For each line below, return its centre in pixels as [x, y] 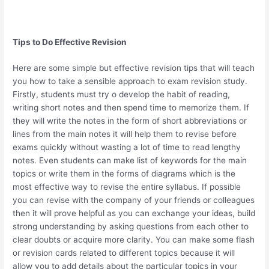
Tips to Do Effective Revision [70, 42]
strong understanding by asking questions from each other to [131, 227]
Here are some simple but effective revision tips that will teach [134, 68]
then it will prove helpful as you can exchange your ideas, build [134, 213]
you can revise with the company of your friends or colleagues [134, 200]
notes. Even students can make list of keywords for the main [130, 161]
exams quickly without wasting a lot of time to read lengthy [127, 147]
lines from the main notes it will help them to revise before [125, 134]
